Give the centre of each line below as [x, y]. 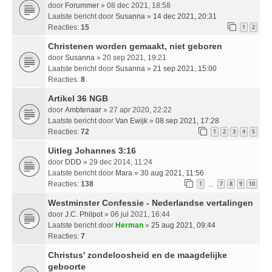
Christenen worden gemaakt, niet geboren [135, 46]
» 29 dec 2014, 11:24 [117, 162]
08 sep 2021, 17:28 [187, 121]
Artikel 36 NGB [78, 98]
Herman [129, 225]
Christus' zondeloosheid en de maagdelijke [138, 255]
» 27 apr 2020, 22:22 [137, 110]
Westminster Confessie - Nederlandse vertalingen [151, 202]
